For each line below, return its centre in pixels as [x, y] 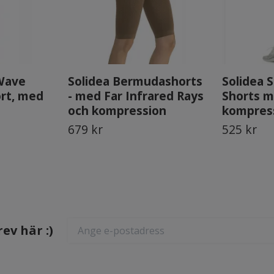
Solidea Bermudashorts [135, 81]
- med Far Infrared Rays [136, 96]
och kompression [117, 111]
